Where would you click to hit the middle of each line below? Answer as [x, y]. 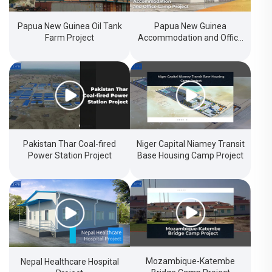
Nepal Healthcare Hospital [70, 261]
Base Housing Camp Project [190, 155]
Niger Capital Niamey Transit [190, 144]
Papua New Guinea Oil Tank [70, 26]
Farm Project [70, 37]
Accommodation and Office [190, 37]
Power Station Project [70, 155]
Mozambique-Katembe [190, 261]
